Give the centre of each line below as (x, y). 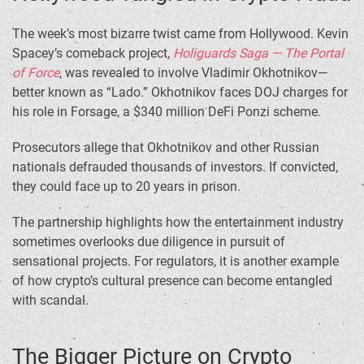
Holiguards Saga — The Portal (258, 53)
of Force (36, 72)
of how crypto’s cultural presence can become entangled (172, 280)
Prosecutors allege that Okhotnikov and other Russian (166, 147)
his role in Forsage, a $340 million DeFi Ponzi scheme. (167, 111)
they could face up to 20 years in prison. (126, 186)
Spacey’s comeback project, (93, 53)
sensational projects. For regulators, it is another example (175, 261)
